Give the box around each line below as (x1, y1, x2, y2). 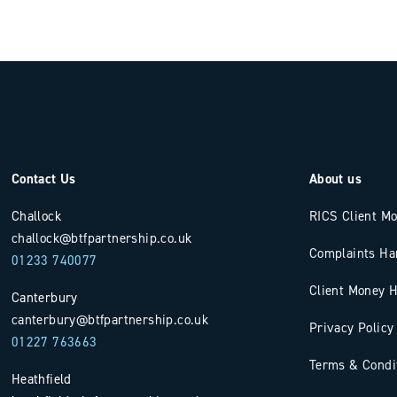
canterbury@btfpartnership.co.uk (11, 311, 209, 328)
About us (308, 170, 362, 187)
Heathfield (11, 370, 72, 387)
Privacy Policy (308, 319, 394, 336)
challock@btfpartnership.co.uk (11, 230, 192, 246)
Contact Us (11, 170, 76, 187)
